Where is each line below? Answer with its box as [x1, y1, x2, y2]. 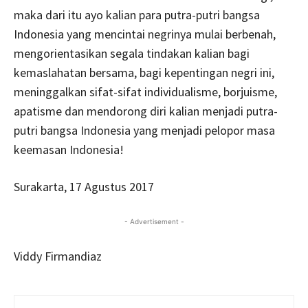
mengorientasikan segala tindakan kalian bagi [14, 45, 250, 61]
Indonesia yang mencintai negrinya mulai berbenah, [14, 25, 276, 42]
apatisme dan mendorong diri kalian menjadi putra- [14, 102, 278, 119]
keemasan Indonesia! [14, 141, 124, 157]
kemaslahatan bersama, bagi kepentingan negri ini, [14, 64, 274, 80]
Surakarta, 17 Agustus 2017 [14, 178, 154, 195]
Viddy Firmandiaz [14, 247, 102, 264]
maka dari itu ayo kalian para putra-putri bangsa [14, 6, 260, 23]
